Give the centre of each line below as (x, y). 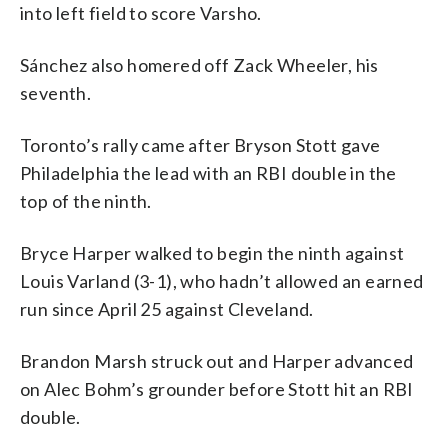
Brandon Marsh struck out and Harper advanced (217, 360)
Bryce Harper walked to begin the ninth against (212, 252)
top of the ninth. (86, 200)
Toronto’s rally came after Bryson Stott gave (200, 144)
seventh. (56, 92)
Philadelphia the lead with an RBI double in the (208, 172)
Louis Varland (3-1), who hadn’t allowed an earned (222, 280)
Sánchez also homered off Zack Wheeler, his (199, 64)
